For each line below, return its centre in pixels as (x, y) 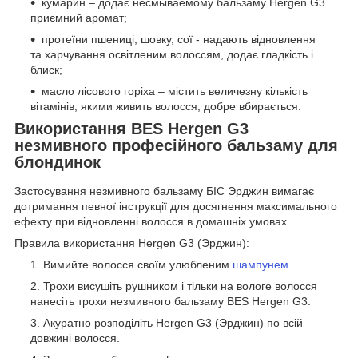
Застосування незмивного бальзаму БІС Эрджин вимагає (164, 191)
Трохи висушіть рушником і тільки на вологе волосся (180, 286)
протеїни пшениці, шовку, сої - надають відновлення (179, 40)
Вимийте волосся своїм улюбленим (138, 265)
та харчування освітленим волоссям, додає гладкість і (172, 55)
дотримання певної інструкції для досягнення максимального (176, 207)
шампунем (261, 265)
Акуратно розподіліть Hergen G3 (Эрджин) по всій (173, 323)
